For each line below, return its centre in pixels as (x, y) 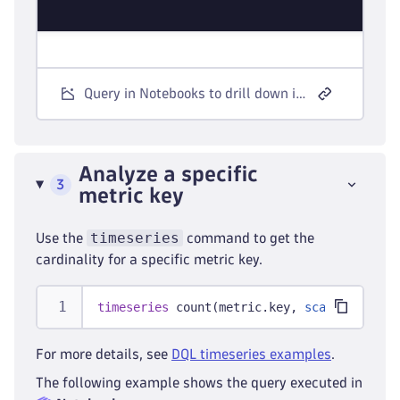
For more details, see (104, 354)
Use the (61, 238)
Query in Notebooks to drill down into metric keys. (301, 93)
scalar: (329, 307)
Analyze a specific (168, 174)
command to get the (249, 238)
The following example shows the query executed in (199, 383)
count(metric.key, (237, 307)
